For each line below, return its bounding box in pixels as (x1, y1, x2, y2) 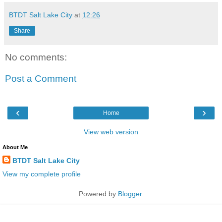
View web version (84, 127, 138, 136)
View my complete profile (2, 169, 81, 178)
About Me (2, 144, 28, 150)
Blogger (117, 189, 142, 198)
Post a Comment (5, 73, 76, 84)
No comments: (5, 52, 67, 62)
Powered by (78, 189, 118, 198)
